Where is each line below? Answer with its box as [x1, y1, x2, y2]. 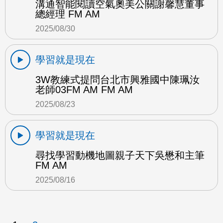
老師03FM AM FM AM [35, 84, 133, 95]
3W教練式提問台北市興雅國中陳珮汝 [35, 74, 200, 85]
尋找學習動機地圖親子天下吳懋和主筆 [35, 149, 205, 161]
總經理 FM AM [35, 8, 100, 19]
